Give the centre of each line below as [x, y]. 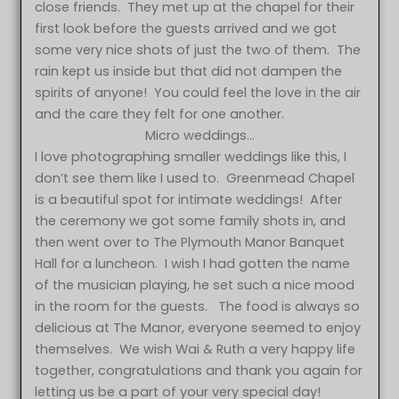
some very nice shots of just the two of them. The [198, 49]
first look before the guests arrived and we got [186, 28]
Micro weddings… [199, 135]
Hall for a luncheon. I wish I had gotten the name [193, 263]
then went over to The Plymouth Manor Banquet [190, 242]
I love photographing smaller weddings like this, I [191, 156]
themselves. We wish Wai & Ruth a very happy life [195, 349]
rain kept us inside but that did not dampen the [189, 71]
